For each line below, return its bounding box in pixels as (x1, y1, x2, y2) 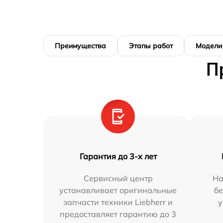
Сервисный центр (83, 173, 153, 184)
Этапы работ (129, 41, 173, 51)
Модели (196, 41, 222, 51)
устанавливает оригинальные (59, 185, 177, 196)
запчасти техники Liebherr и (63, 197, 173, 208)
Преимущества (55, 41, 106, 51)
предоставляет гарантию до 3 (60, 209, 177, 220)
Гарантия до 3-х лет (79, 151, 157, 162)
